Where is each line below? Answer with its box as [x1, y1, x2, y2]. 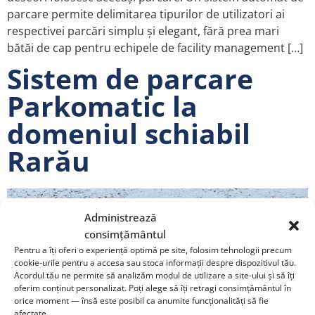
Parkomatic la [7, 87, 198, 125]
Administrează [84, 210, 157, 224]
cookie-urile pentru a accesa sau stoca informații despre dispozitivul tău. [14, 256, 296, 269]
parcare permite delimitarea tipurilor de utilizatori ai [7, 6, 285, 22]
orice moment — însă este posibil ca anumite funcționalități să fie [14, 294, 269, 307]
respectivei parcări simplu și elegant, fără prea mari [7, 23, 279, 39]
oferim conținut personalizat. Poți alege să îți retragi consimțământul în [14, 281, 291, 294]
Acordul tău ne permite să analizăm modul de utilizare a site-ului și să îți [14, 269, 295, 281]
